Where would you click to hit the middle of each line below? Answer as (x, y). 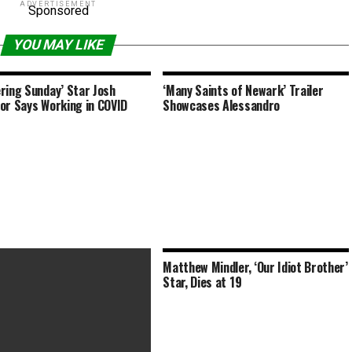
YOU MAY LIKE (58, 45)
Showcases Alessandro (221, 105)
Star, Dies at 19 (202, 282)
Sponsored (58, 11)
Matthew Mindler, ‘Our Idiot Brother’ (255, 267)
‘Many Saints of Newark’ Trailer (243, 90)
